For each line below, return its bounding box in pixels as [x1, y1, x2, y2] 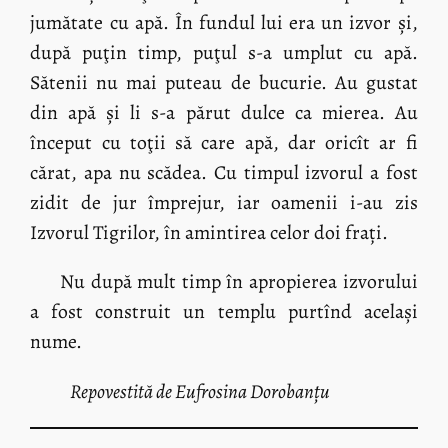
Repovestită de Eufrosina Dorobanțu [70, 378, 331, 406]
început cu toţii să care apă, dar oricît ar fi [30, 128, 418, 156]
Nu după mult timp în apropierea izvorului [59, 268, 418, 296]
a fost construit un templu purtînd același [30, 298, 418, 326]
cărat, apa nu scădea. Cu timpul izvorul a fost [30, 158, 418, 186]
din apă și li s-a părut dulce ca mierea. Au [30, 98, 418, 126]
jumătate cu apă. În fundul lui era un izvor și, [30, 8, 418, 36]
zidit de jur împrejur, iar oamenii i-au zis [30, 188, 418, 216]
